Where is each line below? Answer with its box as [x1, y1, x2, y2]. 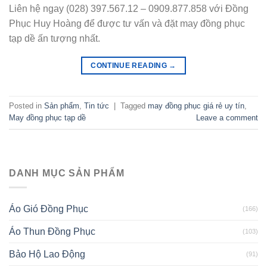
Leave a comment [196, 113, 258, 122]
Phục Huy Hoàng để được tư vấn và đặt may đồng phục [9, 18, 245, 29]
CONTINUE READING [91, 61, 169, 70]
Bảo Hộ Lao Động [9, 249, 85, 260]
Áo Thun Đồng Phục [9, 226, 95, 237]
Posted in [9, 101, 44, 110]
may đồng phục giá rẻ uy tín [148, 101, 244, 110]
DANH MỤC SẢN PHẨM [9, 167, 125, 178]
